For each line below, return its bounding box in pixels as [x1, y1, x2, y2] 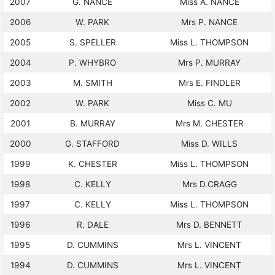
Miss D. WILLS [181, 138, 238, 149]
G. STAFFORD [65, 138, 120, 149]
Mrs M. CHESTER [175, 118, 244, 128]
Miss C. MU [187, 98, 232, 108]
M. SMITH [72, 77, 112, 88]
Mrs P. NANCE [181, 17, 238, 27]
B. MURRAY [69, 118, 115, 128]
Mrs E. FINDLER [178, 77, 241, 88]
